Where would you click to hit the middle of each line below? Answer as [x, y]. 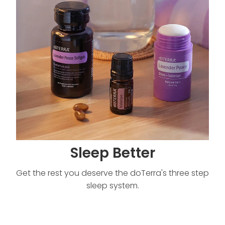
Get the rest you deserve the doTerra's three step [113, 174]
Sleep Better [113, 154]
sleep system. [113, 187]
